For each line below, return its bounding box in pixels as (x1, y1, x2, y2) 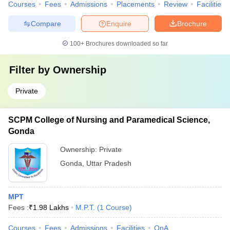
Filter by (9, 64, 53, 75)
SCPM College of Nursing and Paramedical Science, (8, 116, 210, 124)
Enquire (106, 19, 131, 28)
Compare (30, 19, 61, 28)
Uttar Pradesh (86, 159, 131, 167)
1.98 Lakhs (33, 203, 69, 212)
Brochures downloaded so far (84, 40, 168, 47)
